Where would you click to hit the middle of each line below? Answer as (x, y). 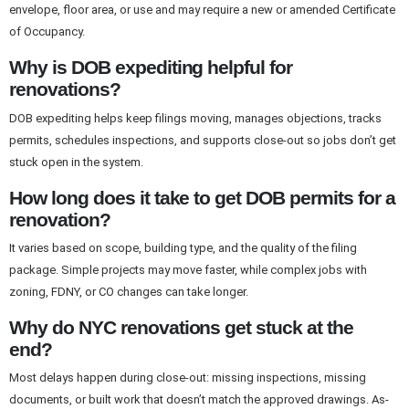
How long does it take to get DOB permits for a (202, 197)
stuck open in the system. (76, 162)
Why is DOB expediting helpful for (151, 68)
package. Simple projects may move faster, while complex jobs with (188, 269)
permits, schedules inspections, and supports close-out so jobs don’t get (203, 140)
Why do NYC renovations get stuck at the (182, 327)
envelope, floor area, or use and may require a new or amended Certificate (202, 10)
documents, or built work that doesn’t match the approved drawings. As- (199, 400)
